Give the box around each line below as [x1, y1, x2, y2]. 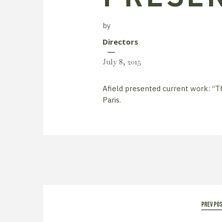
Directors [103, 37, 138, 47]
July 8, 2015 [103, 57, 141, 66]
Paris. [103, 95, 121, 105]
